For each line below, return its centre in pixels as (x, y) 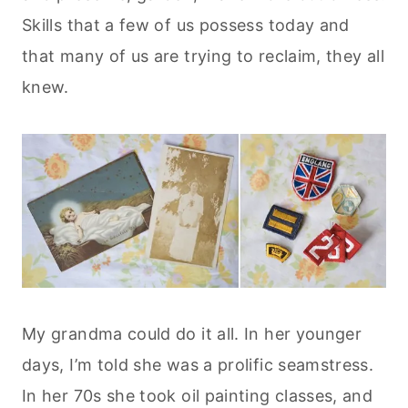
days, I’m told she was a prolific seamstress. (198, 364)
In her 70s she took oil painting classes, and (198, 395)
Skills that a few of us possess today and (186, 25)
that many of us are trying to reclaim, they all (203, 56)
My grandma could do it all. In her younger (192, 333)
